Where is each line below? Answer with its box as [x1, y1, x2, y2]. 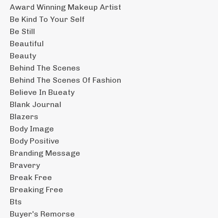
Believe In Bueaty [10, 87, 74, 97]
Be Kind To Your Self [10, 14, 85, 24]
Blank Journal [10, 99, 61, 109]
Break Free [10, 172, 52, 182]
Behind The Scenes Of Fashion [10, 75, 121, 85]
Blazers [10, 111, 38, 121]
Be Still [10, 26, 35, 36]
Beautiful [10, 38, 44, 48]
